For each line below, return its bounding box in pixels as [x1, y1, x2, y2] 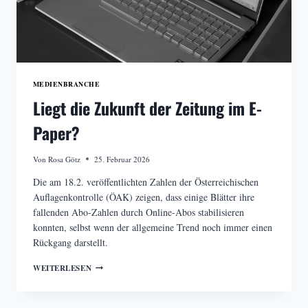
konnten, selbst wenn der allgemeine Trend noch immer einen [33, 220, 272, 234]
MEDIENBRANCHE [33, 78, 100, 89]
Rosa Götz [48, 153, 81, 164]
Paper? [33, 120, 80, 146]
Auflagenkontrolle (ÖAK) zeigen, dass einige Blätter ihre [33, 190, 254, 203]
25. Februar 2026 [94, 153, 151, 164]
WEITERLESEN [33, 261, 92, 274]
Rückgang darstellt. [33, 235, 108, 249]
